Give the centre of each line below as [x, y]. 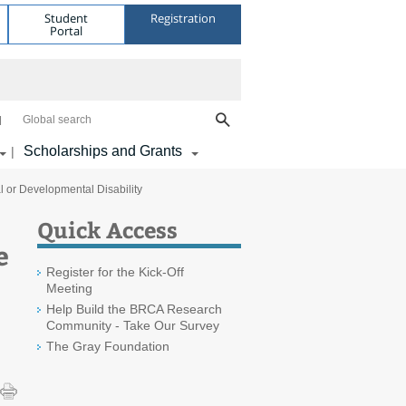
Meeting [69, 288]
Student [67, 18]
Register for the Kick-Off [115, 272]
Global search [57, 120]
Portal [67, 30]
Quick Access [107, 229]
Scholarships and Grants [103, 151]
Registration [183, 18]
